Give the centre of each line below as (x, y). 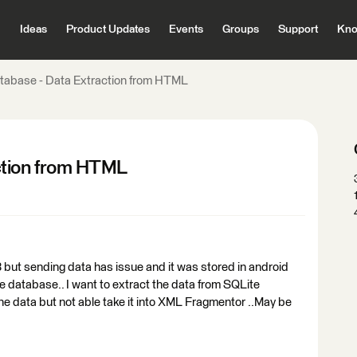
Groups (240, 29)
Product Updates (108, 29)
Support (298, 29)
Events (186, 29)
